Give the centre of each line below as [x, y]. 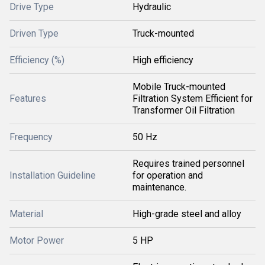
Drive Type [32, 7]
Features [28, 98]
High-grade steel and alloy [187, 214]
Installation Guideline [53, 175]
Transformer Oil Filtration [184, 110]
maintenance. [159, 187]
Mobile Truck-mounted [179, 87]
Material [26, 214]
